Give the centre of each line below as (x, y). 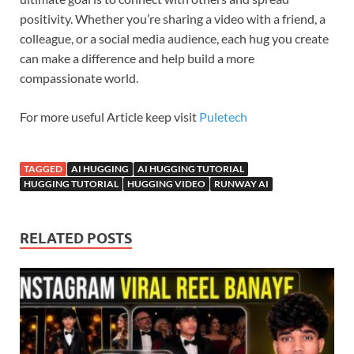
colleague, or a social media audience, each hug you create (174, 39)
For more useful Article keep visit (109, 117)
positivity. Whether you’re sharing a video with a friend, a (173, 19)
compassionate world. (79, 78)
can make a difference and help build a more (137, 58)
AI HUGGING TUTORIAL (191, 169)
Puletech (223, 117)
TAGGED (43, 169)
